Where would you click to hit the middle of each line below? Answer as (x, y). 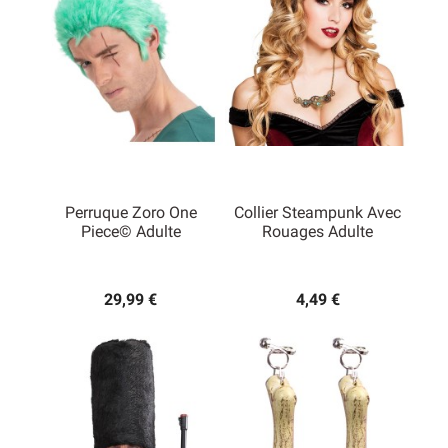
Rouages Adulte (317, 232)
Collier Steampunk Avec (317, 213)
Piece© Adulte (130, 232)
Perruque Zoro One (130, 213)
